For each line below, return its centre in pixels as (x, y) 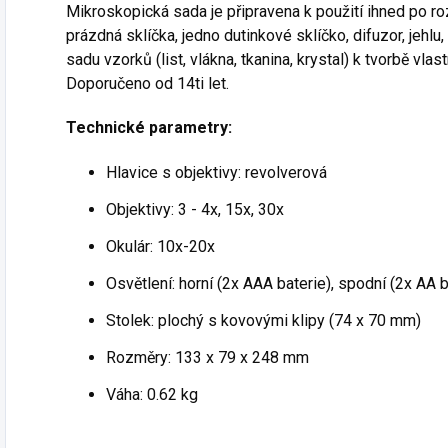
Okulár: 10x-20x (160, 246)
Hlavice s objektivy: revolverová (216, 172)
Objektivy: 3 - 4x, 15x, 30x (195, 209)
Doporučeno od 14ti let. (147, 83)
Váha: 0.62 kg (152, 394)
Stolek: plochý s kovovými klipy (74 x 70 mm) (263, 320)
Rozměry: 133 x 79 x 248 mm (207, 357)
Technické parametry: (149, 127)
